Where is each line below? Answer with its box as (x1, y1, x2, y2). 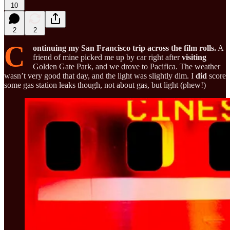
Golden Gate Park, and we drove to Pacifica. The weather (33, 62, 220, 71)
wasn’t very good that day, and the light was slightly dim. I (4, 71, 196, 80)
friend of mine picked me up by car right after (33, 52, 182, 62)
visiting (182, 52, 206, 62)
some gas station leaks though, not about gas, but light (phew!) (4, 80, 206, 89)
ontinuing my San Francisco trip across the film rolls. (33, 43, 216, 52)
